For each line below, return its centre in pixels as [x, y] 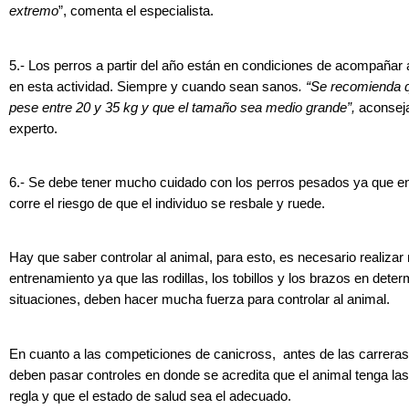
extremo [34, 11]
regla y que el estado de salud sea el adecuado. [150, 396]
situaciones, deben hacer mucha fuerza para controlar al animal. [199, 300]
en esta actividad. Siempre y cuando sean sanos [154, 86]
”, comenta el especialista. [136, 11]
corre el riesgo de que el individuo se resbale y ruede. [167, 204]
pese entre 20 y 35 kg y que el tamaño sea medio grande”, [182, 107]
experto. [33, 128]
